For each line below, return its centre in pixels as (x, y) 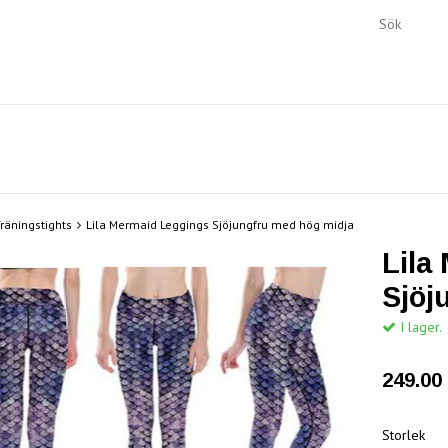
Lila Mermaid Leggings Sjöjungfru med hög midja (220, 224)
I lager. (418, 327)
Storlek (403, 435)
